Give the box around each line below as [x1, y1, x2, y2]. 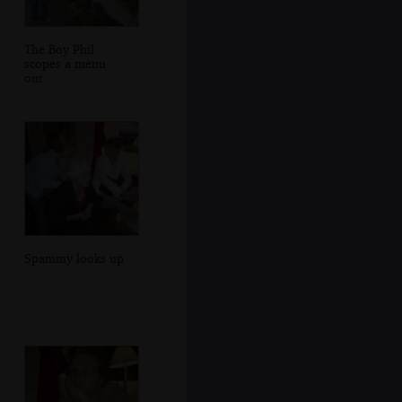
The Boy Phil [23, 40, 94, 57]
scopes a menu [23, 55, 106, 71]
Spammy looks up [23, 250, 124, 267]
